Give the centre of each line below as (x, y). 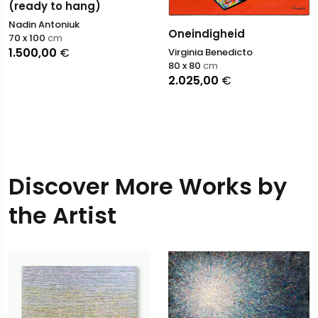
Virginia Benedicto (210, 53)
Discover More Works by (148, 187)
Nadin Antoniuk (44, 25)
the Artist (62, 216)
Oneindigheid (206, 34)
